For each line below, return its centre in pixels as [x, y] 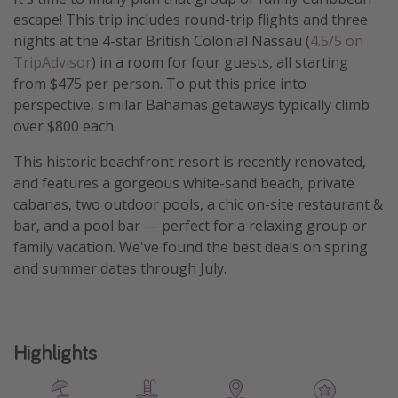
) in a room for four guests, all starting [220, 62]
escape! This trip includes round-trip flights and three [191, 19]
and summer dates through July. [120, 268]
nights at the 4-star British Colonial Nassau [158, 40]
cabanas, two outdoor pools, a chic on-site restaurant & [198, 204]
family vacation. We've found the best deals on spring [191, 247]
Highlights [55, 352]
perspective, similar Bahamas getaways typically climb [191, 104]
